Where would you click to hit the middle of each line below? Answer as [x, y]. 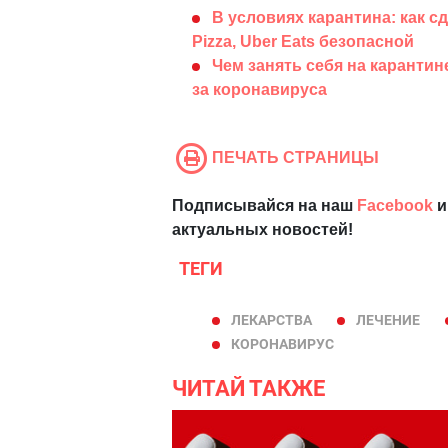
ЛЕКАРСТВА [271, 320]
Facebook [395, 206]
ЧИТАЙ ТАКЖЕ [248, 389]
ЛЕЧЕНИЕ [388, 320]
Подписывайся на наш [264, 206]
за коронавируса [259, 90]
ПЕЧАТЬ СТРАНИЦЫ [295, 158]
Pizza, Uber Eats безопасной [303, 42]
